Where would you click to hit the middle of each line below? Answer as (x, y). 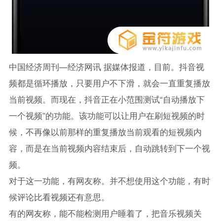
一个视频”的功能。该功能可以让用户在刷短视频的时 (107, 115)
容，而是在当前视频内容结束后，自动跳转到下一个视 (109, 148)
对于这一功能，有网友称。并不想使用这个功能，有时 (109, 181)
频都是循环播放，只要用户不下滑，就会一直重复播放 (109, 83)
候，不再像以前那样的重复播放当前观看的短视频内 (105, 132)
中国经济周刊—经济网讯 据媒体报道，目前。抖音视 (106, 67)
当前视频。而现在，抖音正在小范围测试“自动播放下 (107, 99)
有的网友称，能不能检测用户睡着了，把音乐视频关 (105, 213)
